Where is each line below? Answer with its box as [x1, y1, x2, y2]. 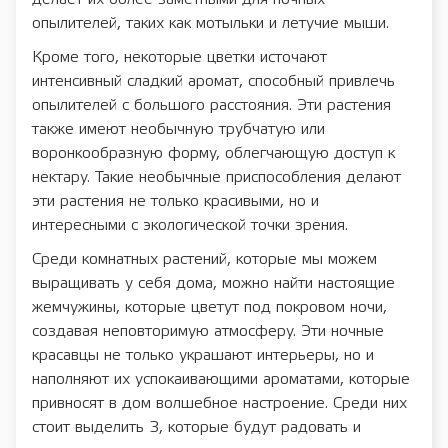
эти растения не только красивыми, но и [32, 193, 319, 209]
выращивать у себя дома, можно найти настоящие [32, 275, 395, 291]
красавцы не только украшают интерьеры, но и [32, 347, 374, 363]
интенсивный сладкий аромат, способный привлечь [32, 73, 395, 89]
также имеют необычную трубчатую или [32, 121, 325, 137]
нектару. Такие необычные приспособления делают [32, 169, 401, 185]
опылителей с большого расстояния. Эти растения [32, 97, 391, 113]
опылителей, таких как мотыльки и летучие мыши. [32, 15, 389, 31]
